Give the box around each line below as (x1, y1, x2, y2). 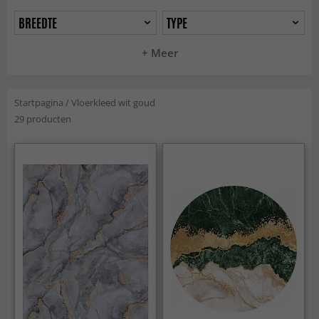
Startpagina (14, 96, 63, 109)
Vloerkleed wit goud (71, 96, 155, 109)
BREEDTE (19, 14, 58, 32)
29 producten (14, 113, 71, 125)
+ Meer (141, 46, 178, 60)
